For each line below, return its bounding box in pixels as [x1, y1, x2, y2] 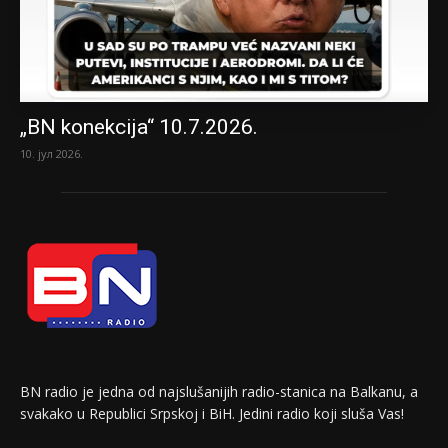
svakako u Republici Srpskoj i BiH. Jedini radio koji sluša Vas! [20, 403, 404, 423]
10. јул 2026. [20, 145, 83, 161]
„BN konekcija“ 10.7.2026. [20, 114, 258, 139]
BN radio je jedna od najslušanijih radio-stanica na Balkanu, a [20, 381, 418, 401]
